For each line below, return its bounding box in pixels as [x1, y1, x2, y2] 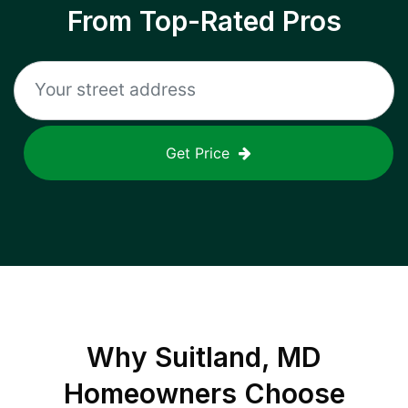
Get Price [166, 144, 229, 162]
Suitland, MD [155, 341, 321, 373]
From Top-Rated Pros [66, 5, 342, 37]
